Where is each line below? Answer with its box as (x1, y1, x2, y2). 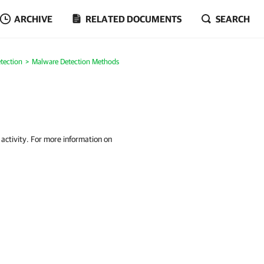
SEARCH (216, 14, 250, 24)
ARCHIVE (14, 14, 52, 24)
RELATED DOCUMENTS (85, 14, 181, 24)
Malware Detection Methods (31, 57, 119, 66)
